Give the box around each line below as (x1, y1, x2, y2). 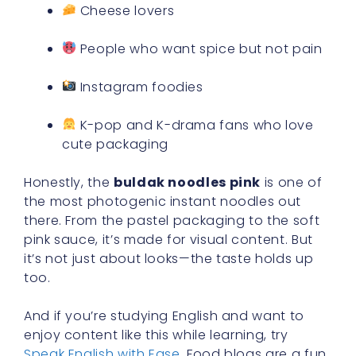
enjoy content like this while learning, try (24, 325, 288, 344)
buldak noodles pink (113, 172, 261, 192)
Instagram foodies (76, 77, 203, 96)
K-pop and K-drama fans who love (76, 115, 314, 134)
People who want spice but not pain (76, 39, 323, 58)
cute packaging (62, 134, 168, 153)
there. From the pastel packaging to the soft (24, 211, 320, 230)
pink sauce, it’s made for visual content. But (24, 230, 313, 249)
